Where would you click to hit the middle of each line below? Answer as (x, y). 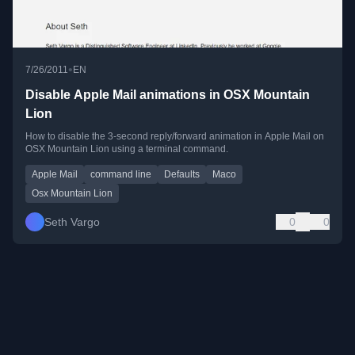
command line (121, 174)
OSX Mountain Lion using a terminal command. (127, 149)
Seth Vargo (72, 221)
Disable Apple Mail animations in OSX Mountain (168, 94)
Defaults (182, 174)
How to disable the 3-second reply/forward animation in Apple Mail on (175, 136)
